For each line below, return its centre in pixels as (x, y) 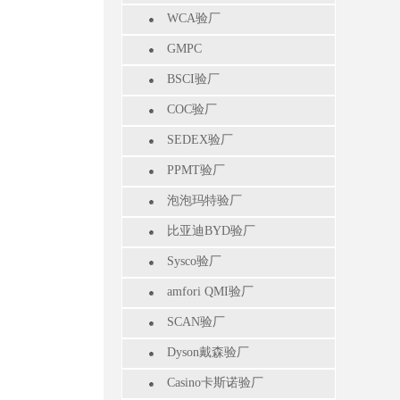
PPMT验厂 (196, 170)
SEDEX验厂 (200, 140)
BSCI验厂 (193, 79)
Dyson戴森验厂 (208, 352)
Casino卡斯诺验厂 (215, 383)
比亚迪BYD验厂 (211, 231)
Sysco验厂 (194, 261)
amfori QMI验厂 (210, 292)
